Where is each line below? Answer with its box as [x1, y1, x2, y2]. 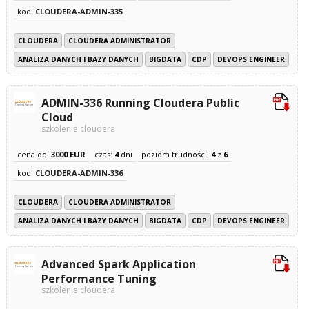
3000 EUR [50, 149, 86, 159]
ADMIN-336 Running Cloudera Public [41, 95, 239, 110]
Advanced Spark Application [41, 257, 196, 272]
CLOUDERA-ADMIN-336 [34, 168, 123, 178]
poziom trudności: [141, 149, 211, 159]
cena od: [17, 149, 51, 159]
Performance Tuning [41, 271, 157, 286]
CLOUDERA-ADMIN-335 [34, 6, 123, 17]
